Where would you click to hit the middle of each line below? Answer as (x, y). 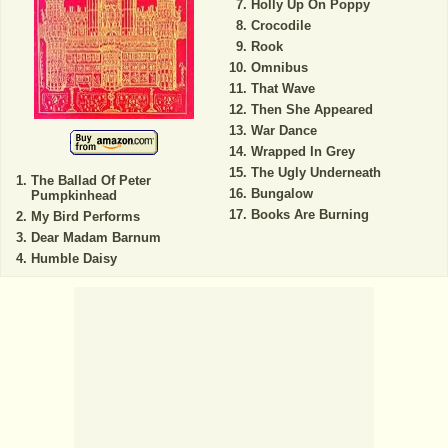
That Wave (282, 89)
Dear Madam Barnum (96, 238)
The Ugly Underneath (315, 173)
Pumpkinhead (74, 196)
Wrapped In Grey (302, 152)
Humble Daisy (74, 259)
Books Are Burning (309, 215)
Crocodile (280, 26)
